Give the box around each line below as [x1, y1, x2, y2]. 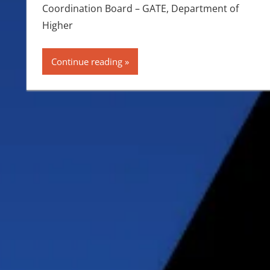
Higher [42, 18, 73, 32]
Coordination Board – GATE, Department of [42, 1, 239, 15]
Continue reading [51, 55, 122, 67]
